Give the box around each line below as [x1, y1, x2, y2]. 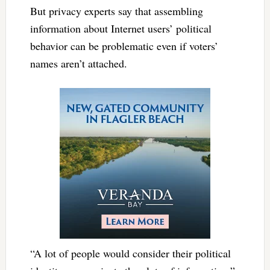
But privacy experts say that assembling [30, 4, 203, 19]
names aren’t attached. [30, 56, 127, 71]
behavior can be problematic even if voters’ [30, 39, 218, 54]
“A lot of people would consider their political [30, 246, 231, 261]
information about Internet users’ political [30, 21, 212, 36]
